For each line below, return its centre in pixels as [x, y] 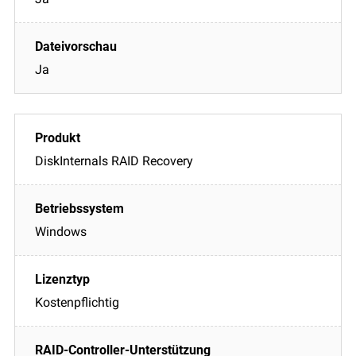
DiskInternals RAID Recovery [114, 161]
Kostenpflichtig [77, 302]
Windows [61, 231]
